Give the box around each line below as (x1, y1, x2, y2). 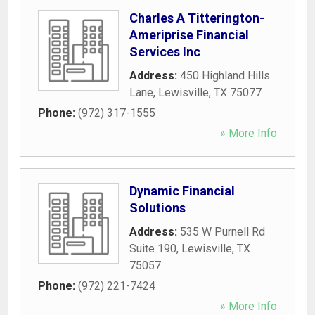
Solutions (129, 200, 186, 215)
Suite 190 (129, 241, 176, 255)
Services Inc (129, 44, 200, 59)
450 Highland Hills (180, 68, 270, 82)
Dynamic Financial (129, 183, 235, 198)
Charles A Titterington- (129, 10, 264, 25)
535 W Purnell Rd (180, 224, 265, 238)
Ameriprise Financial (129, 27, 249, 42)
